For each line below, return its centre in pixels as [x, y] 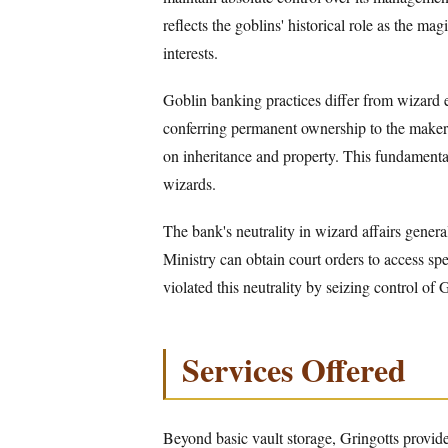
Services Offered [294, 369]
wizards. [189, 183]
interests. [190, 52]
